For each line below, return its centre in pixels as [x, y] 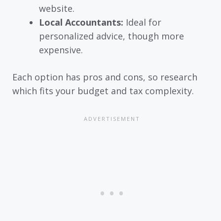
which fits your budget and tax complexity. [103, 91]
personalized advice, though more [111, 36]
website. [57, 8]
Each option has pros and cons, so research [105, 77]
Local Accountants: [81, 22]
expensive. [61, 50]
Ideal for [142, 22]
